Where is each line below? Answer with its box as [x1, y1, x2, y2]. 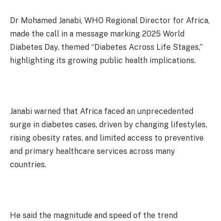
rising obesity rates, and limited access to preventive [10, 133, 204, 143]
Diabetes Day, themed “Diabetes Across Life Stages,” [10, 42, 203, 52]
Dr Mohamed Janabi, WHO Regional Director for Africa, [10, 16, 210, 26]
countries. [10, 160, 46, 170]
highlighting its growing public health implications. [10, 56, 196, 66]
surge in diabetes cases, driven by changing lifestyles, [10, 120, 207, 130]
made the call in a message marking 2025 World [10, 29, 184, 39]
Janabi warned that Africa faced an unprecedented [10, 107, 193, 116]
